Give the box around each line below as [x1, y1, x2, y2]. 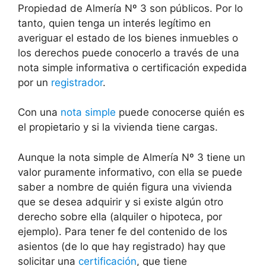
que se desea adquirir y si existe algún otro [18, 195, 223, 208]
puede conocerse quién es [116, 106, 245, 119]
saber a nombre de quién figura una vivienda [18, 180, 232, 193]
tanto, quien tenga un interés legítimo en [18, 17, 211, 29]
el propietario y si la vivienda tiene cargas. [18, 121, 218, 134]
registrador [51, 76, 103, 88]
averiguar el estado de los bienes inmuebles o [18, 31, 238, 44]
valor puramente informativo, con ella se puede [18, 166, 242, 178]
